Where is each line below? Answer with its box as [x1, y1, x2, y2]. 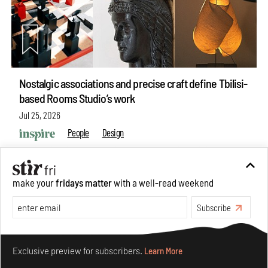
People [67, 126, 89, 139]
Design [102, 126, 124, 139]
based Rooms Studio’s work [19, 90, 135, 105]
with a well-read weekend [111, 176, 214, 188]
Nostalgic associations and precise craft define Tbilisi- [19, 75, 248, 90]
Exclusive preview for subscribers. [12, 245, 144, 257]
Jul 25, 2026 [19, 109, 60, 121]
